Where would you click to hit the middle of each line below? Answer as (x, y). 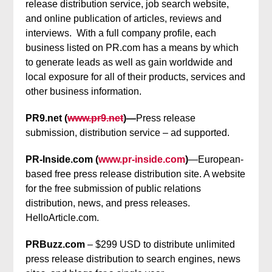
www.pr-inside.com (142, 159)
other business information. (84, 91)
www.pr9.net (96, 118)
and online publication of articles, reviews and (124, 19)
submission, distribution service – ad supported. (128, 133)
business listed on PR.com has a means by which (132, 48)
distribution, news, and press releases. (110, 203)
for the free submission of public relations (114, 189)
